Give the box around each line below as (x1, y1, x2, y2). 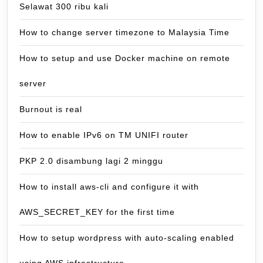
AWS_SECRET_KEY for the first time (19, 207, 175, 217)
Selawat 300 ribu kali (19, 2, 109, 11)
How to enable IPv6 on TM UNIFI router (19, 130, 188, 140)
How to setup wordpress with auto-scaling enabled (19, 233, 234, 242)
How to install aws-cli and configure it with (19, 182, 199, 191)
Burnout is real (19, 104, 82, 114)
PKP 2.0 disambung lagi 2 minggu (19, 156, 163, 166)
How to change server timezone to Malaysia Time (19, 28, 230, 37)
